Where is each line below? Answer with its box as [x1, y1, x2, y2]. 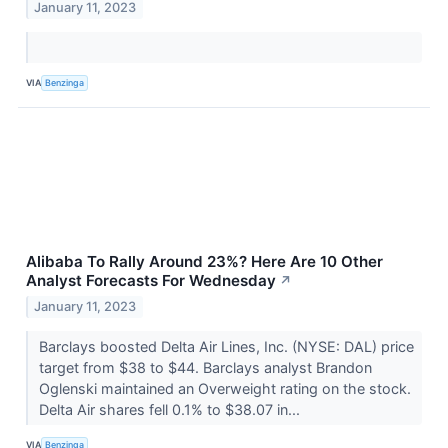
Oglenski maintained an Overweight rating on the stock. [38, 379, 411, 397]
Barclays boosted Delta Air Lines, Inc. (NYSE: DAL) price [38, 337, 414, 355]
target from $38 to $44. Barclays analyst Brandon [38, 358, 372, 376]
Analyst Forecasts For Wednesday [26, 270, 276, 290]
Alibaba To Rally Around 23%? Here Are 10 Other [26, 251, 383, 271]
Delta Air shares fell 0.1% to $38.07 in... [38, 400, 304, 418]
